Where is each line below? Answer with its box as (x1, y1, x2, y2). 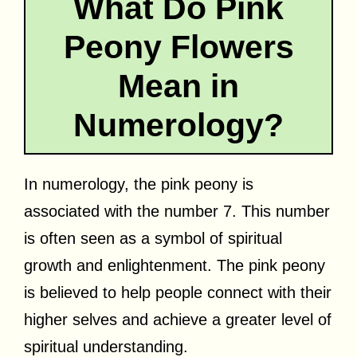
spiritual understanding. (24, 337, 188, 355)
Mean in (118, 67, 239, 104)
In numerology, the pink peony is (24, 175, 253, 193)
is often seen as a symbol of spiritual (24, 229, 282, 247)
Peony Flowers (63, 28, 294, 65)
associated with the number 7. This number (24, 202, 330, 220)
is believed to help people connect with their (24, 283, 331, 301)
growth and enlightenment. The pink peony (24, 256, 325, 274)
